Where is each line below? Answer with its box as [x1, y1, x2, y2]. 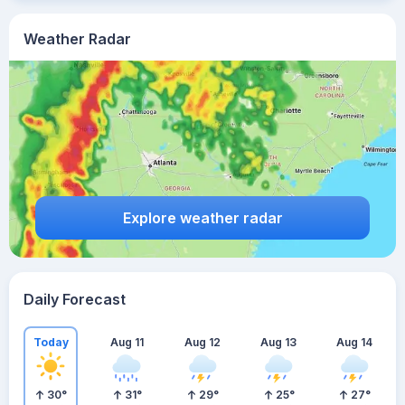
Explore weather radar [122, 208, 283, 227]
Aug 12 [184, 334, 221, 349]
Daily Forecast [24, 290, 126, 308]
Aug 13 [260, 334, 297, 349]
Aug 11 [109, 334, 144, 349]
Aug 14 [336, 334, 372, 349]
